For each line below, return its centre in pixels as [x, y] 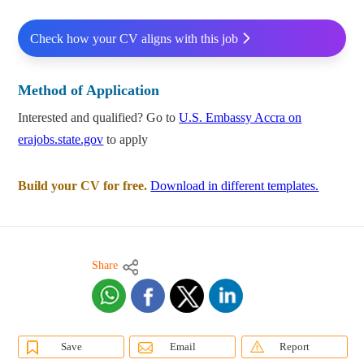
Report [294, 347]
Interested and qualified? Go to [99, 118]
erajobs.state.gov [61, 140]
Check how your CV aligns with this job [134, 38]
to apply [126, 140]
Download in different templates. [235, 186]
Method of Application [89, 91]
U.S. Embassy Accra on [240, 118]
